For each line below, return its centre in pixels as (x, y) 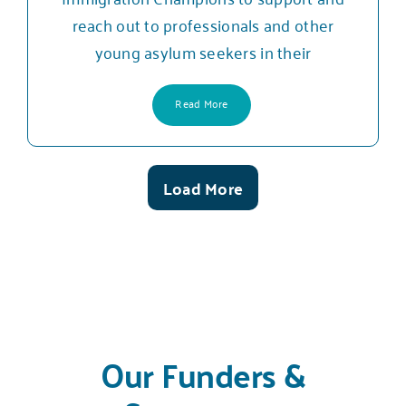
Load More (203, 188)
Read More (202, 102)
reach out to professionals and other (203, 24)
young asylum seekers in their (203, 51)
